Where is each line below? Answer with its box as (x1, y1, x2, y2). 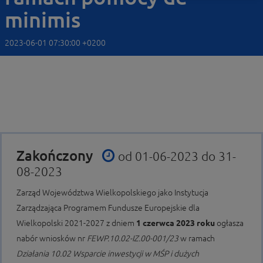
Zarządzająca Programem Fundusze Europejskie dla (16, 203, 200, 213)
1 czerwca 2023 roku (136, 218, 215, 228)
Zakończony (16, 148, 96, 164)
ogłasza (215, 218, 244, 228)
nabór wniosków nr (16, 234, 87, 243)
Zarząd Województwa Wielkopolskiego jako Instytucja (16, 188, 208, 197)
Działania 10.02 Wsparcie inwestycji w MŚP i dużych (16, 249, 199, 258)
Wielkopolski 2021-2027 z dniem (16, 218, 136, 228)
